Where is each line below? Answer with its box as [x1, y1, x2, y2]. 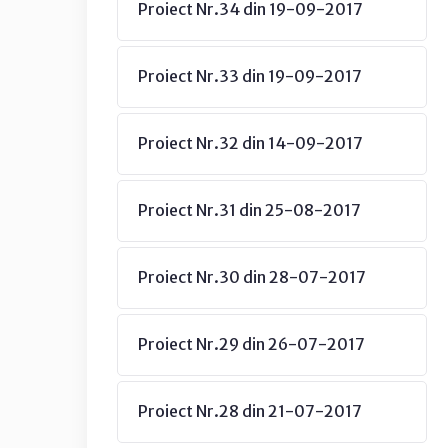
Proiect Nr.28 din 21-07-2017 [138, 401, 362, 421]
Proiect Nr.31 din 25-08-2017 [138, 200, 361, 220]
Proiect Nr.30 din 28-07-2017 [138, 267, 366, 287]
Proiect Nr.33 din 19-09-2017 [138, 66, 362, 86]
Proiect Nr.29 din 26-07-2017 [138, 334, 365, 354]
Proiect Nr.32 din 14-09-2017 [138, 133, 363, 153]
